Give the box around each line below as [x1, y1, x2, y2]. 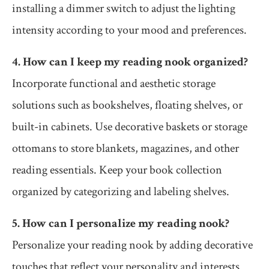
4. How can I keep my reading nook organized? [12, 54, 248, 70]
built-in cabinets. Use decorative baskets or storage [12, 119, 247, 135]
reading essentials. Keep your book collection [12, 162, 222, 178]
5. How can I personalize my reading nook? [12, 216, 229, 232]
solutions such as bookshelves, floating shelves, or [12, 97, 243, 113]
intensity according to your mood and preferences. [12, 22, 247, 38]
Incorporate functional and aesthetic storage [12, 76, 216, 92]
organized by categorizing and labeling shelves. [12, 184, 229, 200]
